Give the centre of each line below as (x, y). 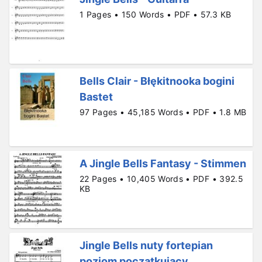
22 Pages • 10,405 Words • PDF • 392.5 (161, 178)
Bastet (96, 97)
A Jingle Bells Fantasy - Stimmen (163, 163)
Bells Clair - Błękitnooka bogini (157, 81)
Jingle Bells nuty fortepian (146, 246)
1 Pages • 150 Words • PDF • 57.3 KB (156, 14)
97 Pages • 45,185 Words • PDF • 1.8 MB (163, 112)
